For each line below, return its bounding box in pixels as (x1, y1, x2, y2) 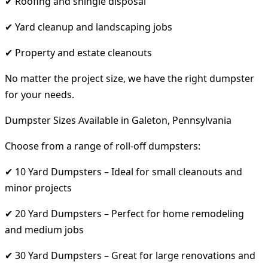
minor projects (5, 181, 72, 194)
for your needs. (5, 87, 74, 101)
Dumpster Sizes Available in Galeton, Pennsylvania (5, 113, 232, 127)
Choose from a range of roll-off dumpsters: (5, 139, 200, 153)
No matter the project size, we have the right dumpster (5, 71, 254, 85)
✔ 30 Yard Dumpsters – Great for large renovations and (5, 248, 255, 262)
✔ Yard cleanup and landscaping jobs (5, 20, 172, 33)
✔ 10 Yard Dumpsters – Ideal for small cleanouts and (5, 165, 242, 178)
